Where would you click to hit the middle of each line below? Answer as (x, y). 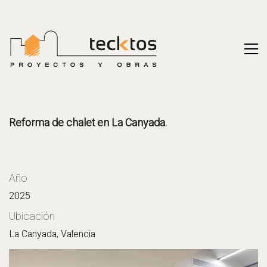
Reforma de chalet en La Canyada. (88, 123)
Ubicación (32, 217)
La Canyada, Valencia (52, 234)
